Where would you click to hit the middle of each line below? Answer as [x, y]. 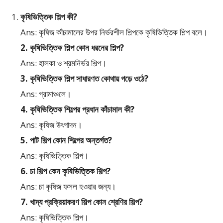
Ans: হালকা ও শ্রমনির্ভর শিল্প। [63, 63]
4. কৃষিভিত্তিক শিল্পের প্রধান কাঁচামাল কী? [77, 110]
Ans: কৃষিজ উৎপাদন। [51, 125]
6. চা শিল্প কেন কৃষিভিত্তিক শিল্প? [65, 171]
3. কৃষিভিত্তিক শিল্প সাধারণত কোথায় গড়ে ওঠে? [84, 79]
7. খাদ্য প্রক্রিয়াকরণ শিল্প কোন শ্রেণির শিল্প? [82, 202]
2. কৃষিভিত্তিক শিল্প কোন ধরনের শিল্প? [72, 48]
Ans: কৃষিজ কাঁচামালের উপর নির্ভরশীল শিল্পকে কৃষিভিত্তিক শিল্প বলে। [114, 32]
